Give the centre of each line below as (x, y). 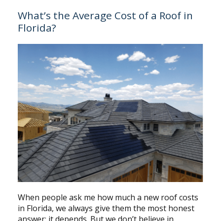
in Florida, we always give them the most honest (106, 208)
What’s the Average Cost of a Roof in (105, 15)
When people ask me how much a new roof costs (108, 198)
